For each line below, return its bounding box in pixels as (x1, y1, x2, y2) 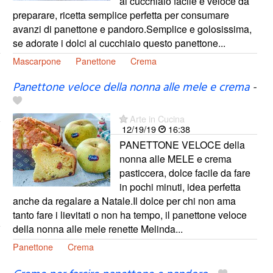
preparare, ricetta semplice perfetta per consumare (12, 7, 229, 22)
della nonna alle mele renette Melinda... (12, 222, 183, 236)
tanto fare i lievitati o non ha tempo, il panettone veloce (12, 208, 247, 222)
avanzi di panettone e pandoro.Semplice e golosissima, (12, 21, 252, 36)
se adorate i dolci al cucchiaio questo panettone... (12, 35, 225, 50)
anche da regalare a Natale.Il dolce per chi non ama (12, 194, 236, 208)
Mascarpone (12, 54, 61, 67)
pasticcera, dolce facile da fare (119, 166, 250, 180)
